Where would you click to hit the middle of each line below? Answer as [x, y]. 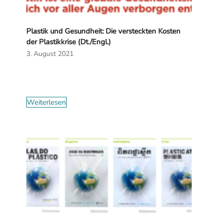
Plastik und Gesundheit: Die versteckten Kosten [103, 31]
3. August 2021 [50, 54]
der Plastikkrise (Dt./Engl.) [68, 42]
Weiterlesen [46, 102]
